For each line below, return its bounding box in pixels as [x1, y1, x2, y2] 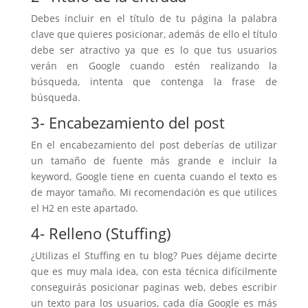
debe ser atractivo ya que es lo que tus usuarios [30, 43, 278, 56]
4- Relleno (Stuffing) [30, 223, 171, 243]
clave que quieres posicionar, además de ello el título [30, 27, 278, 41]
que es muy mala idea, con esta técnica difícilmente [30, 265, 278, 278]
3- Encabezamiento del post [30, 112, 225, 133]
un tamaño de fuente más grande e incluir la [30, 154, 278, 167]
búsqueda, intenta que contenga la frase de [30, 75, 278, 88]
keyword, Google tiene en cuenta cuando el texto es [30, 170, 278, 183]
